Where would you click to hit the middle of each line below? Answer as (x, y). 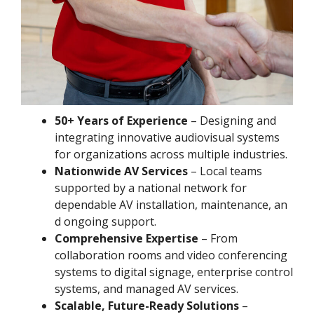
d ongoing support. (105, 221)
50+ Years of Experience (121, 120)
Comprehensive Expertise (127, 238)
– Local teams (225, 171)
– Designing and (232, 120)
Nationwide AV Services (121, 171)
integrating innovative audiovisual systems (167, 137)
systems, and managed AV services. (146, 288)
